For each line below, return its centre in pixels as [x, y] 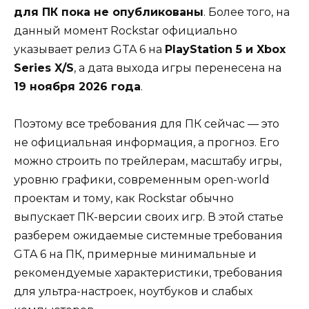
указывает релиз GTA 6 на [89, 49]
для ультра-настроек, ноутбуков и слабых [133, 291]
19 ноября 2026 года [77, 86]
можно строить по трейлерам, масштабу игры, [148, 161]
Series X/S [44, 68]
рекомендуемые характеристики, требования [148, 272]
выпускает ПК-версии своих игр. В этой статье [149, 217]
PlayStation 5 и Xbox [225, 49]
